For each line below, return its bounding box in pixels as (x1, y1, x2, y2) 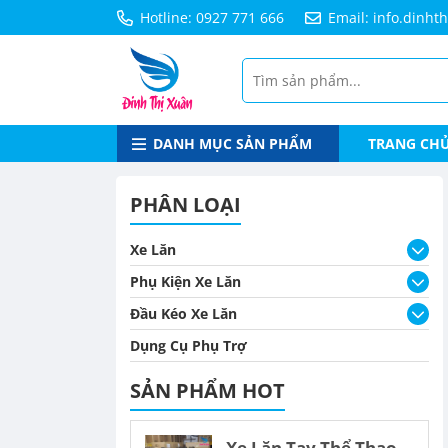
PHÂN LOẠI (130, 191, 241, 218)
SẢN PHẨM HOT (130, 377, 285, 404)
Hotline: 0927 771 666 (140, 8, 284, 27)
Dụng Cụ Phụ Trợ (130, 336, 247, 355)
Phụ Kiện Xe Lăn (130, 272, 241, 291)
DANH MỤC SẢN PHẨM (153, 134, 312, 153)
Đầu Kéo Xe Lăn (130, 304, 237, 323)
